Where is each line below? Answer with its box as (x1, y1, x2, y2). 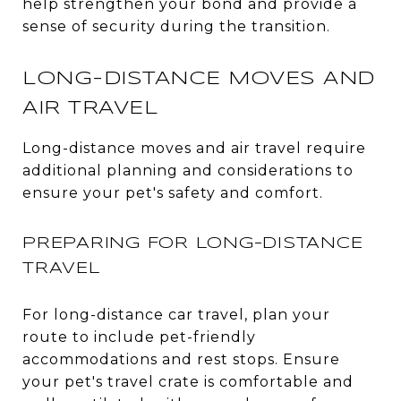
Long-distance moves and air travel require (22, 139, 366, 157)
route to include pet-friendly (22, 328, 256, 346)
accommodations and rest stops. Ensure (22, 350, 340, 368)
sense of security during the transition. (22, 17, 330, 35)
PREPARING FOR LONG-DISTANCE (22, 235, 363, 252)
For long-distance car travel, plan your (22, 305, 330, 323)
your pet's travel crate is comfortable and (22, 372, 354, 390)
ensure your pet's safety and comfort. (22, 183, 323, 201)
